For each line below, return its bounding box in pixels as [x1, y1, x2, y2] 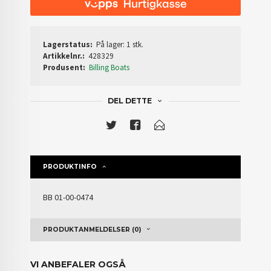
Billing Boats [89, 62, 130, 73]
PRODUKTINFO [43, 163, 97, 171]
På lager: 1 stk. [96, 39, 144, 50]
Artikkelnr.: [43, 51, 85, 62]
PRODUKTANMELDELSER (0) [43, 226, 142, 234]
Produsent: [43, 62, 86, 73]
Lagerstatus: [43, 39, 93, 50]
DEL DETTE [107, 96, 152, 106]
